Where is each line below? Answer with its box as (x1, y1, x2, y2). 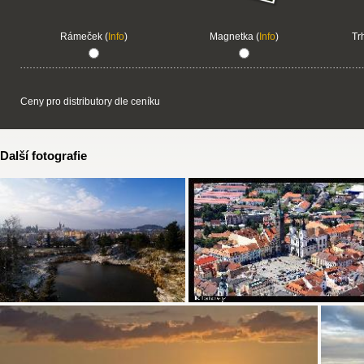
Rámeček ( (59, 31, 108, 42)
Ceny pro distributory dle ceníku (20, 96, 160, 107)
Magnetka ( (209, 31, 259, 42)
